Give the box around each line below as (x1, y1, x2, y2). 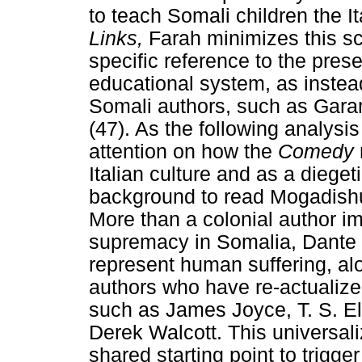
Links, (89, 27, 149, 50)
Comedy (278, 141, 360, 163)
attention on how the (89, 141, 278, 163)
